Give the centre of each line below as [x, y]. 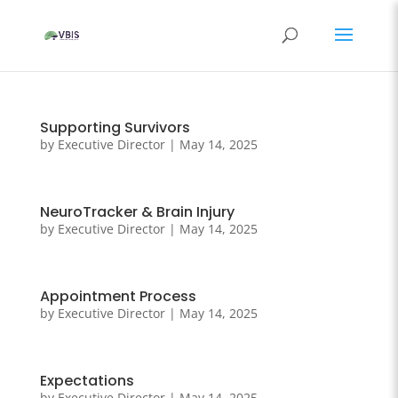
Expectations [87, 381]
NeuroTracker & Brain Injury [137, 212]
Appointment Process [118, 296]
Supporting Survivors [115, 127]
